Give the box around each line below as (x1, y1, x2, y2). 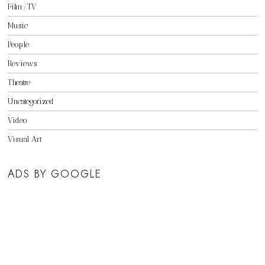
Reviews (8, 59, 37, 69)
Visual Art (8, 135, 43, 144)
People (8, 40, 30, 50)
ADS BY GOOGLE (8, 166, 102, 182)
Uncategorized (8, 97, 54, 106)
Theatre (8, 78, 31, 88)
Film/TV (8, 2, 37, 12)
